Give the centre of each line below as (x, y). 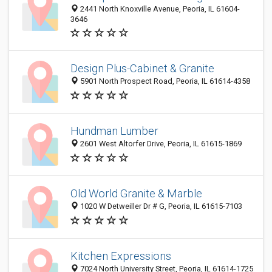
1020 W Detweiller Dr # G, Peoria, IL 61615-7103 (160, 206)
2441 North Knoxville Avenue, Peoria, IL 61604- (159, 9)
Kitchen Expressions (121, 256)
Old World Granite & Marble (136, 194)
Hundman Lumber (114, 131)
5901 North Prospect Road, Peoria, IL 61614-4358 (164, 81)
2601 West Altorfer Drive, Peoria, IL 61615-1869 (160, 144)
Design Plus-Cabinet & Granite (142, 69)
